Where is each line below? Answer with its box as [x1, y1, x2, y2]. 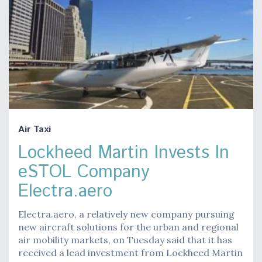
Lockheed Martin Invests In [18, 140, 229, 166]
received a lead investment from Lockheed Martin [18, 246, 243, 258]
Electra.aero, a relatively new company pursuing [18, 208, 235, 220]
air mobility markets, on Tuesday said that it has [18, 233, 232, 246]
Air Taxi [18, 122, 51, 136]
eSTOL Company [18, 159, 150, 185]
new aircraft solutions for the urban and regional [18, 220, 239, 233]
